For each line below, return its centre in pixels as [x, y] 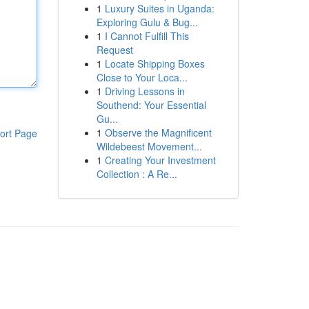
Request [114, 50]
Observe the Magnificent [158, 132]
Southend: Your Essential [151, 105]
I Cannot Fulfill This [147, 36]
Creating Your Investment [160, 160]
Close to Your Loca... [142, 77]
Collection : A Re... [137, 174]
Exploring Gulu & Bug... [147, 22]
